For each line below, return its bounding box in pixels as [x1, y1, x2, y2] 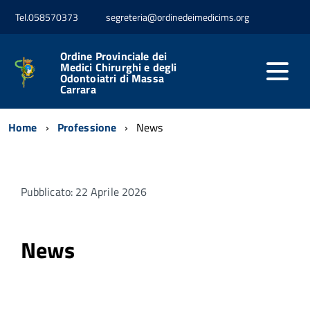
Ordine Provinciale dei [60, 47, 167, 64]
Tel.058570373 [15, 10, 78, 25]
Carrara [60, 80, 96, 98]
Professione [57, 118, 117, 136]
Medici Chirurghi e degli [60, 58, 177, 75]
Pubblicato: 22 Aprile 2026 [21, 183, 147, 200]
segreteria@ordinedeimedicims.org [106, 10, 249, 25]
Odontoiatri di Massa [60, 69, 164, 86]
